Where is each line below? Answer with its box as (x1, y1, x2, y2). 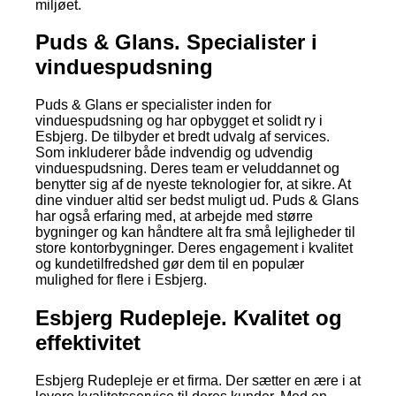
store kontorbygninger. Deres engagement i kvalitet (35, 240, 353, 256)
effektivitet (35, 331, 141, 355)
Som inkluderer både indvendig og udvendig (35, 145, 313, 161)
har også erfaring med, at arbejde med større (35, 209, 313, 225)
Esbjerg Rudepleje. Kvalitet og (35, 306, 342, 331)
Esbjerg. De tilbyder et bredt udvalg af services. (35, 129, 330, 145)
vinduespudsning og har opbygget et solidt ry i (35, 113, 323, 129)
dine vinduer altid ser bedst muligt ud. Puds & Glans (35, 193, 359, 209)
